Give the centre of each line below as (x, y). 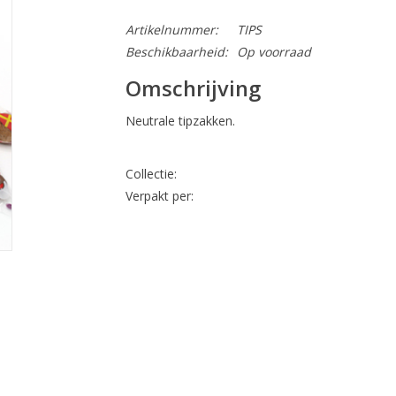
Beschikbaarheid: (176, 52)
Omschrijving (193, 89)
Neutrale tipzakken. (180, 121)
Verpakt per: (159, 196)
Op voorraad (274, 52)
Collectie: (151, 174)
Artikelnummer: (171, 30)
